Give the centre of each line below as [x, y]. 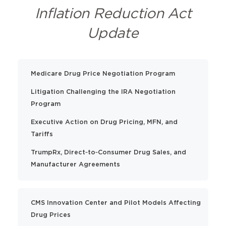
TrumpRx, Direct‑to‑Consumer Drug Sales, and [108, 152]
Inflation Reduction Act [113, 14]
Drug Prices [50, 215]
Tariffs [42, 134]
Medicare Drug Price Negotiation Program [103, 74]
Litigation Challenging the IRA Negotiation [103, 92]
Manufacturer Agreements [75, 164]
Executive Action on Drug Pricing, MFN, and [104, 122]
